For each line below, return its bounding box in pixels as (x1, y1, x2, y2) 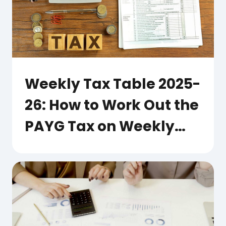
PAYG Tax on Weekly (25, 116, 175, 136)
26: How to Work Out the (25, 95, 199, 115)
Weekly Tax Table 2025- (25, 74, 200, 94)
